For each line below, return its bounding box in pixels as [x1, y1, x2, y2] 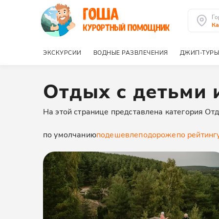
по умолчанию [43, 129, 96, 139]
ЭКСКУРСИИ [43, 48, 82, 56]
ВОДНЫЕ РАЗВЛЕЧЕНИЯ [93, 48, 168, 56]
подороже [138, 129, 176, 139]
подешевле [96, 129, 139, 139]
